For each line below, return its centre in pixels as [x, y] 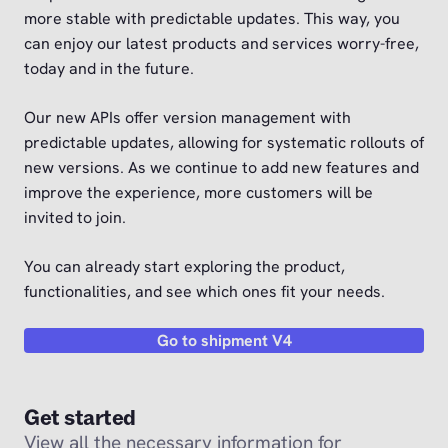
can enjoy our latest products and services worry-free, [221, 44]
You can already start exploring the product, [184, 267]
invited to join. [75, 218]
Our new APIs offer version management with [187, 118]
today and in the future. [109, 69]
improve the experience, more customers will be [198, 193]
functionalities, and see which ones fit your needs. [204, 292]
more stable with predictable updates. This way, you [212, 19]
